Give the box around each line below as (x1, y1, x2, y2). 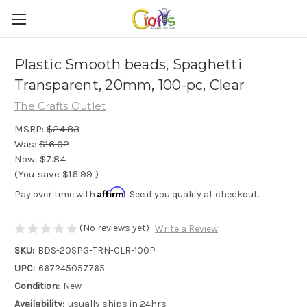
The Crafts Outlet (14, 99, 106, 112)
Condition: (14, 280, 60, 293)
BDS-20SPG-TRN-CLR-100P (37, 245, 156, 257)
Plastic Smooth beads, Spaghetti (14, 56, 242, 73)
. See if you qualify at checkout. (126, 188, 259, 200)
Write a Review (154, 223, 218, 235)
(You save (14, 167, 60, 180)
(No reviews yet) (79, 221, 149, 234)
